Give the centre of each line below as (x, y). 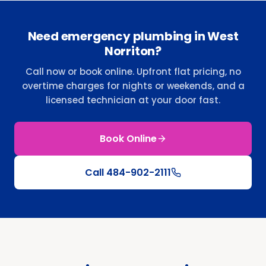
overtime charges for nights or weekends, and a (133, 85)
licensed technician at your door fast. (133, 100)
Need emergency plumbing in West (133, 36)
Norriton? (133, 51)
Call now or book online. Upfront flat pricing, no (133, 71)
